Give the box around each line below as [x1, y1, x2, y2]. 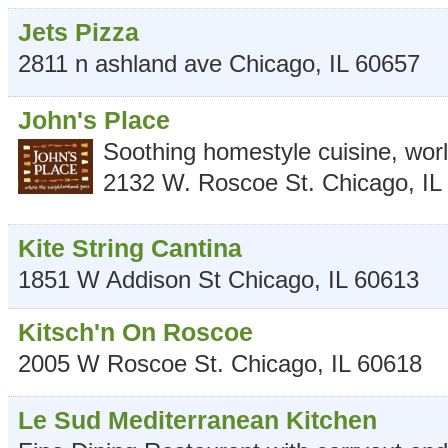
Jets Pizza [18, 18, 139, 47]
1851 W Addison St [18, 266, 221, 294]
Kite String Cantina [18, 234, 242, 263]
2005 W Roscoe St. [18, 350, 224, 378]
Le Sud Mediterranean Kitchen [18, 406, 377, 435]
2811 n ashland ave [18, 50, 229, 78]
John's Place [18, 106, 170, 135]
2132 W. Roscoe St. [103, 169, 315, 197]
